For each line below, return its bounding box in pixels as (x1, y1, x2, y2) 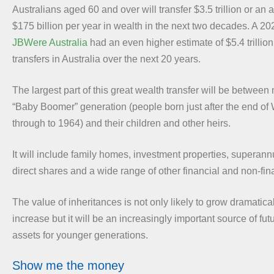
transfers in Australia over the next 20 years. (12, 53, 201, 64)
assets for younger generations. (12, 229, 148, 240)
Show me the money (12, 258, 124, 272)
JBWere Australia (12, 37, 87, 48)
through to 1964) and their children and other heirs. (12, 117, 231, 128)
